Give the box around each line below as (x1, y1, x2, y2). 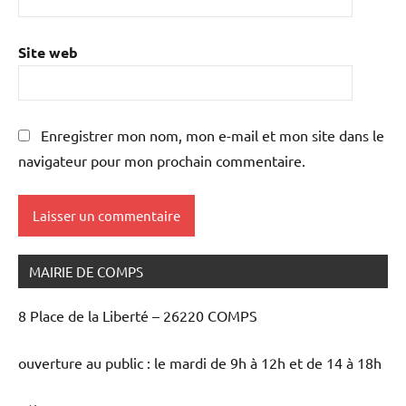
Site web (18, 42, 78, 62)
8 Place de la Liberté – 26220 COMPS (18, 305, 257, 324)
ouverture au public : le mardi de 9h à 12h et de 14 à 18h (18, 353, 382, 372)
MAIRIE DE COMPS (29, 262, 143, 280)
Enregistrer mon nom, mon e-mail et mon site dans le (41, 126, 384, 145)
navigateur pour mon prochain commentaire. (18, 151, 305, 170)
